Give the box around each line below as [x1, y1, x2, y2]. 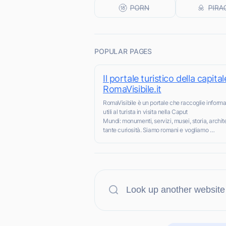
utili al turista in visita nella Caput [103, 108, 188, 116]
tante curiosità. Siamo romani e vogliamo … [103, 126, 215, 134]
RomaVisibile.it [103, 84, 161, 94]
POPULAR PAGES [94, 47, 152, 55]
